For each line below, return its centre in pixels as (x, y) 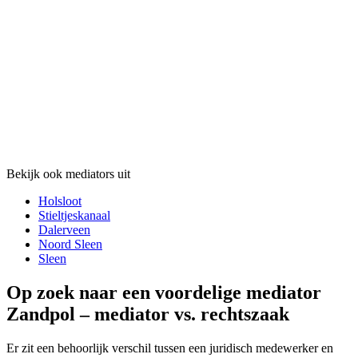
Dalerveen (64, 230)
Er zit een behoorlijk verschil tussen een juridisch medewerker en (170, 348)
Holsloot (60, 201)
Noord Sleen (70, 245)
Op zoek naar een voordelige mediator (164, 293)
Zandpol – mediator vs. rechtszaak (148, 314)
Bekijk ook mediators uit (68, 174)
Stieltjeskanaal (74, 216)
